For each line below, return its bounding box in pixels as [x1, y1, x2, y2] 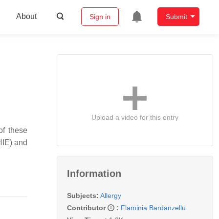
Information [67, 168, 121, 179]
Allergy [100, 191, 121, 199]
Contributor [67, 203, 108, 212]
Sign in [89, 13, 110, 21]
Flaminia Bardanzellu [121, 203, 186, 212]
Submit [165, 13, 187, 21]
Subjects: [67, 191, 99, 199]
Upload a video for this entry [91, 113, 178, 121]
